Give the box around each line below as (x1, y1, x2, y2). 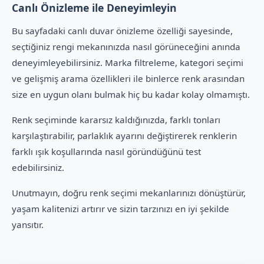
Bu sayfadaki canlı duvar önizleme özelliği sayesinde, (12, 25, 233, 37)
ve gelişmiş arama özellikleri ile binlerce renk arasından (12, 72, 245, 84)
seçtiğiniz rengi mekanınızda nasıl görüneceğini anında (12, 41, 240, 52)
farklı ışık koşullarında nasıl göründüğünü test (12, 146, 201, 157)
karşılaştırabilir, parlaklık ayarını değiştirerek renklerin (12, 130, 237, 141)
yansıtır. (12, 219, 44, 230)
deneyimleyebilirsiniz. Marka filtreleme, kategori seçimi (12, 57, 243, 68)
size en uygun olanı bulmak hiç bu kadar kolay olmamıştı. (12, 88, 250, 100)
